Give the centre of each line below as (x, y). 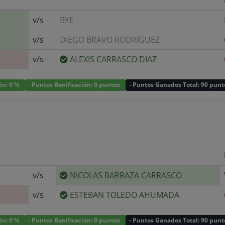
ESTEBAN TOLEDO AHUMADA (125, 195)
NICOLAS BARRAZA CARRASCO (126, 175)
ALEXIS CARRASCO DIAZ (113, 59)
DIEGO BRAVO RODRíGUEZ (110, 39)
